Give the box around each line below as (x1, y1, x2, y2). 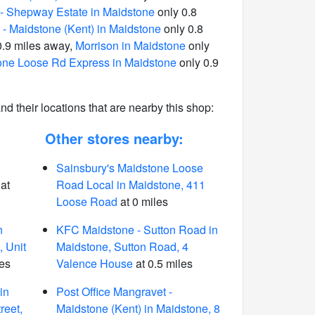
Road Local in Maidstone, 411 (56, 176, 205, 193)
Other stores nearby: (44, 128, 184, 148)
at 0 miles (117, 193, 168, 210)
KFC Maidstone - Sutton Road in (56, 221, 218, 238)
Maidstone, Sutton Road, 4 (56, 238, 188, 255)
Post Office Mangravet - (56, 283, 172, 300)
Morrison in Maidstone (75, 37, 186, 53)
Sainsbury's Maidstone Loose (56, 160, 203, 176)
